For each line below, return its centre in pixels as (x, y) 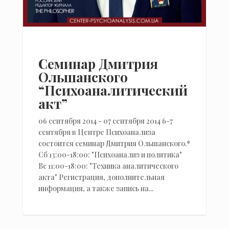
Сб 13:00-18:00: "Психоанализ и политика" (110, 154)
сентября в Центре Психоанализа (97, 132)
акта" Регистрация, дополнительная (101, 177)
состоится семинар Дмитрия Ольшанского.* (114, 143)
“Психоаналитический (113, 90)
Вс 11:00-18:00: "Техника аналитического (108, 166)
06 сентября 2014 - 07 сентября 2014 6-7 (105, 121)
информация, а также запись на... (96, 188)
